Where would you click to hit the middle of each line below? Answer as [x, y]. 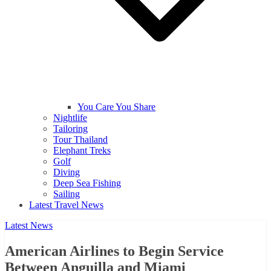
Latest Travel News [66, 205]
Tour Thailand [80, 139]
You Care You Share [116, 107]
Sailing [67, 194]
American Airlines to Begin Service [114, 251]
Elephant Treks [82, 150]
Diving [67, 172]
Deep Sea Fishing [87, 183]
